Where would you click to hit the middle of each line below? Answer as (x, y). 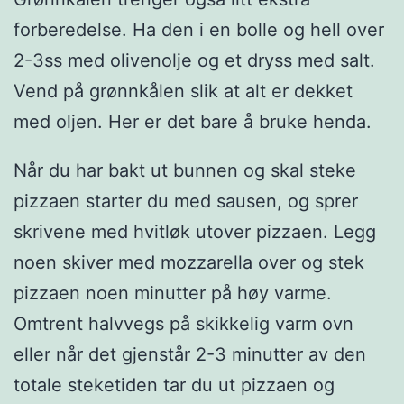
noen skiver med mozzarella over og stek (189, 263)
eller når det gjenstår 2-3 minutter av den (190, 355)
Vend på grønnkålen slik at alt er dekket (183, 92)
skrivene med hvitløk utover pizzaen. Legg (195, 232)
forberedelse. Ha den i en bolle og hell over (199, 30)
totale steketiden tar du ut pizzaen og (174, 386)
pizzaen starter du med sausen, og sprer (186, 202)
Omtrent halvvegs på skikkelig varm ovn (184, 324)
